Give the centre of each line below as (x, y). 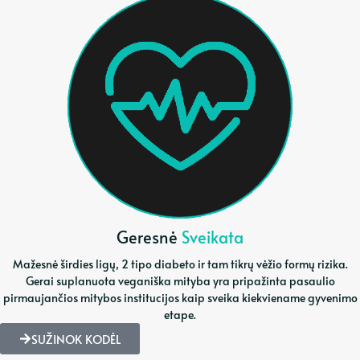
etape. (180, 315)
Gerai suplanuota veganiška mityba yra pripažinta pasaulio (180, 281)
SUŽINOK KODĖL (76, 339)
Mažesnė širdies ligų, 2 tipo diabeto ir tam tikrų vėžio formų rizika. (180, 264)
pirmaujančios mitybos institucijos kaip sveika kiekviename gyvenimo (180, 298)
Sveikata (213, 237)
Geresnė (149, 237)
